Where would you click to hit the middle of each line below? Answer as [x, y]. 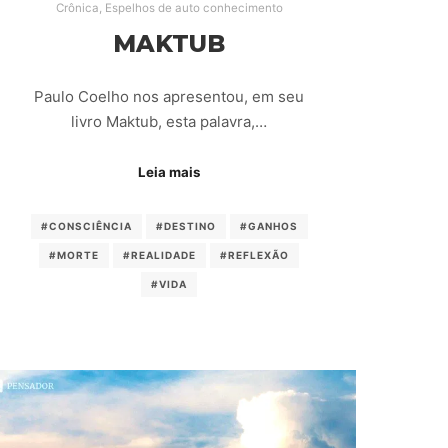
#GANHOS [268, 225]
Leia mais [169, 172]
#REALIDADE [160, 254]
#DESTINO [185, 225]
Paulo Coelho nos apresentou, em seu [169, 96]
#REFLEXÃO [255, 254]
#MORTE [74, 254]
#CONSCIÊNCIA [86, 225]
